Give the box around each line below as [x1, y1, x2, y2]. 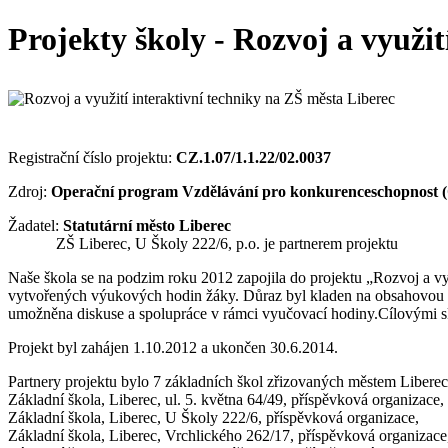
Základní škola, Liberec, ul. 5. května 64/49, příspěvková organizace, [8, 390, 444, 408]
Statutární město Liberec [63, 216, 231, 234]
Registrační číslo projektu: [8, 148, 176, 166]
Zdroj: [8, 182, 51, 200]
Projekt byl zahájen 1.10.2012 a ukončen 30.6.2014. [8, 338, 338, 356]
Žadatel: [8, 216, 63, 234]
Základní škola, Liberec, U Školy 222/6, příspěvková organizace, [8, 408, 419, 426]
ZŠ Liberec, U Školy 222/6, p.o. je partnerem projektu [56, 234, 398, 252]
